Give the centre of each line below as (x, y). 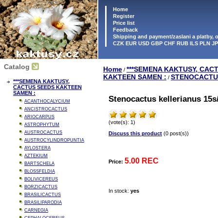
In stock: (119, 191)
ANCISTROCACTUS (46, 109)
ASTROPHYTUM (42, 125)
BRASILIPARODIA (43, 202)
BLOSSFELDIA (40, 171)
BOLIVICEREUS (41, 179)
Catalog (17, 67)
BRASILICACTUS (43, 195)
